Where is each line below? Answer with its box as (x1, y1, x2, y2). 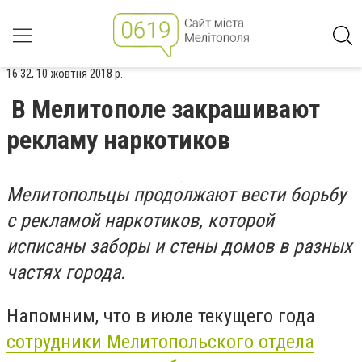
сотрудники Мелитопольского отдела (6, 330, 314, 353)
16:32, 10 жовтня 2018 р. (6, 66, 123, 81)
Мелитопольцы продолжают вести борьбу (6, 183, 346, 206)
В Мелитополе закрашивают (11, 94, 320, 124)
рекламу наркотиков (6, 124, 230, 155)
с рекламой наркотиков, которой (6, 209, 274, 232)
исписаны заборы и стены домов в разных (6, 235, 352, 258)
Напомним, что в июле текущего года (6, 304, 315, 327)
